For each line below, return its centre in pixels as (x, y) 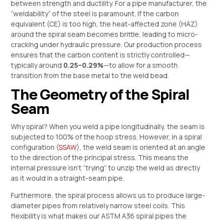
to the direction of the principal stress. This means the (100, 158)
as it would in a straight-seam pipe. (68, 178)
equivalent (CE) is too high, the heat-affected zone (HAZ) (105, 24)
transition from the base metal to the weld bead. (90, 75)
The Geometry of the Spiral (100, 94)
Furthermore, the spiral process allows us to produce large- (108, 195)
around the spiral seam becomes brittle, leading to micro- (105, 34)
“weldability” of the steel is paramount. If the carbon (95, 13)
